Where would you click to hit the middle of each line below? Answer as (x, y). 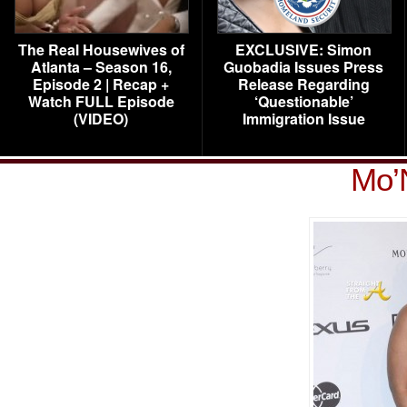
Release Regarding (303, 84)
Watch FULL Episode (101, 101)
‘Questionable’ (303, 101)
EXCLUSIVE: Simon (303, 50)
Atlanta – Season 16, (101, 67)
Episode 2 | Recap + (101, 84)
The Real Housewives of (101, 50)
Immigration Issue (303, 119)
